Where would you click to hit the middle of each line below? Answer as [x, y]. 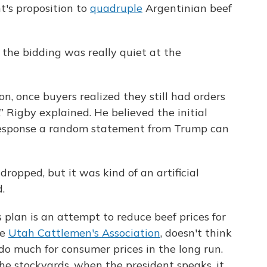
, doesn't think [196, 233]
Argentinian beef [187, 8]
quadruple [116, 8]
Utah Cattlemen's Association [84, 233]
